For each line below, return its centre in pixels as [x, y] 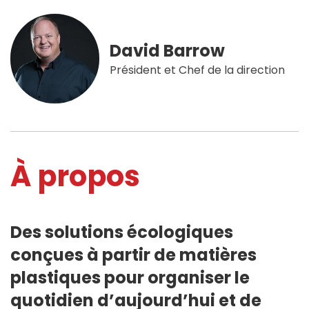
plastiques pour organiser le [130, 277]
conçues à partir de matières [133, 255]
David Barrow [168, 50]
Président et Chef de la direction [198, 70]
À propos [75, 176]
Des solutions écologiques [122, 232]
